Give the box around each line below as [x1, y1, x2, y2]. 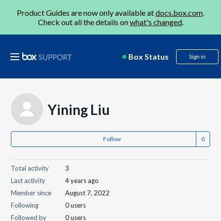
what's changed [129, 17, 182, 27]
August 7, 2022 [65, 189, 110, 197]
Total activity [11, 164, 49, 172]
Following [11, 201, 39, 209]
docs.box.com [155, 8, 203, 17]
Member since [11, 189, 52, 197]
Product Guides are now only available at [17, 8, 155, 17]
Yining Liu [48, 101, 110, 118]
